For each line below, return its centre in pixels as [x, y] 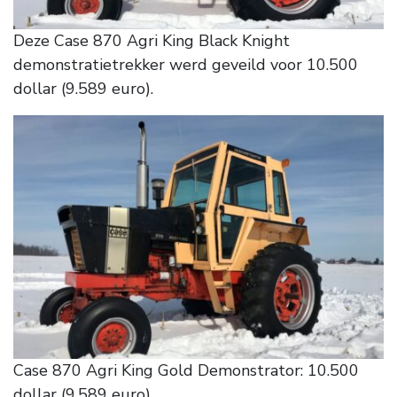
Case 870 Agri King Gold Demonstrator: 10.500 [186, 370]
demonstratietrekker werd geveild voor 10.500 [186, 64]
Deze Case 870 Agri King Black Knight [152, 40]
